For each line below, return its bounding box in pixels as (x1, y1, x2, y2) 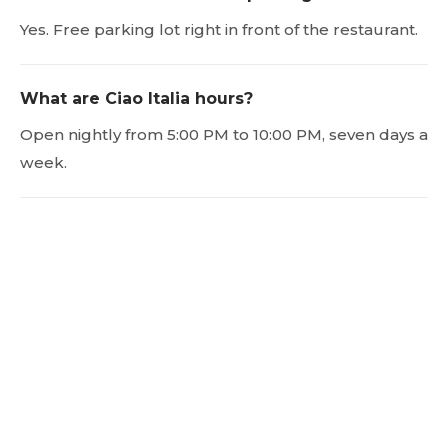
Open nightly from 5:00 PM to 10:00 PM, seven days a (20, 124, 428, 144)
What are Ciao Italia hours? (20, 88, 253, 108)
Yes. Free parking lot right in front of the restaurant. (20, 19, 418, 39)
